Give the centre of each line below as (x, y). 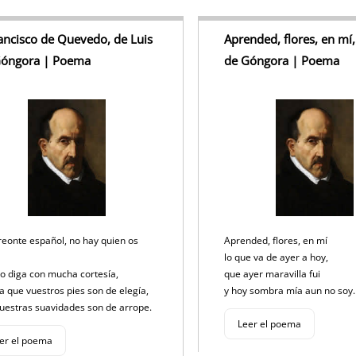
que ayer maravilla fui (273, 274)
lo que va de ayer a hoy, (277, 257)
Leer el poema (269, 324)
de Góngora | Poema (281, 61)
